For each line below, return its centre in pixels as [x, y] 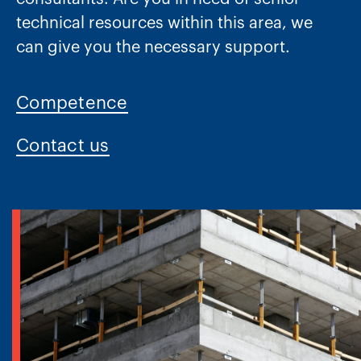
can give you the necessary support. [153, 48]
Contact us [63, 146]
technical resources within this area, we [164, 23]
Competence [72, 103]
